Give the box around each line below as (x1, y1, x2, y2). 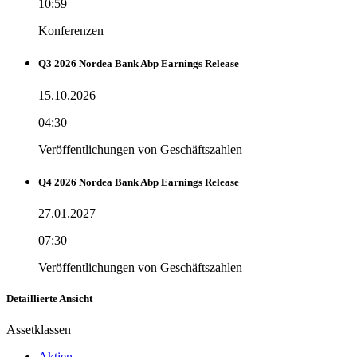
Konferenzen (38, 24, 104, 38)
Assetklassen (6, 323, 71, 337)
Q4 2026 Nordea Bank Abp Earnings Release (38, 175, 239, 188)
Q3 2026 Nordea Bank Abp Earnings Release (38, 57, 239, 70)
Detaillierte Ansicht (6, 292, 92, 305)
